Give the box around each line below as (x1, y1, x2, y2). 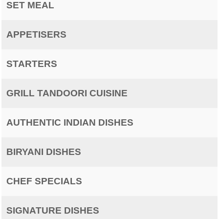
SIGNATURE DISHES (6, 205, 99, 216)
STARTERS (6, 59, 57, 69)
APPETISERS (6, 29, 66, 40)
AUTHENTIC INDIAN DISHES (6, 117, 133, 128)
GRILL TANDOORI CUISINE (6, 88, 128, 98)
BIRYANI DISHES (6, 147, 81, 157)
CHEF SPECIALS (6, 176, 82, 186)
